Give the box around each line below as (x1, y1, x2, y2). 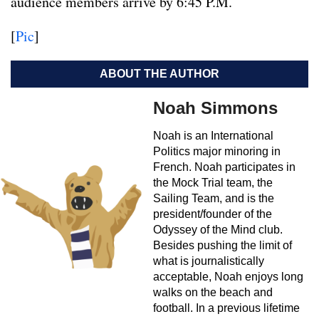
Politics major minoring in (153, 145, 281, 157)
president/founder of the (153, 207, 272, 220)
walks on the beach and (153, 286, 273, 298)
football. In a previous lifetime (153, 301, 300, 314)
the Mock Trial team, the (153, 176, 273, 189)
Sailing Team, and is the (153, 192, 274, 204)
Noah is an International (153, 129, 273, 142)
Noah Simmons (153, 98, 278, 117)
